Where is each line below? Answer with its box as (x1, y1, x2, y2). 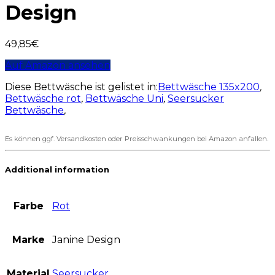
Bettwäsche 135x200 (158, 80, 260, 93)
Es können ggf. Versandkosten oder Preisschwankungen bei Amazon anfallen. (5, 134, 268, 144)
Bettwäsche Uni (85, 92, 163, 104)
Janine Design (52, 233, 120, 246)
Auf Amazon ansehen (5, 59, 110, 71)
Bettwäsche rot (5, 92, 81, 104)
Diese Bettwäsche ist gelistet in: (5, 80, 158, 93)
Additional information (5, 165, 109, 175)
